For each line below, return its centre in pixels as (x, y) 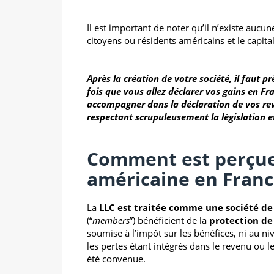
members (111, 220)
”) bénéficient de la (169, 220)
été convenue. (116, 258)
